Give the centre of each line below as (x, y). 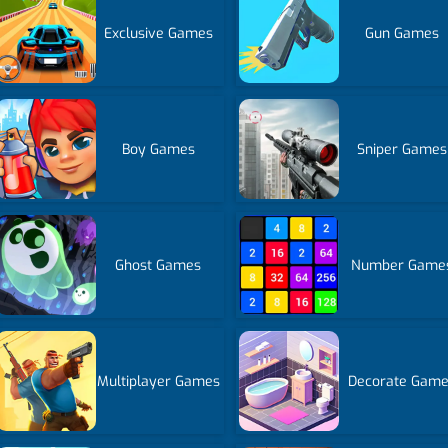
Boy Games (158, 149)
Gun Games (401, 33)
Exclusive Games (158, 33)
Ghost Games (158, 265)
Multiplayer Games (158, 381)
